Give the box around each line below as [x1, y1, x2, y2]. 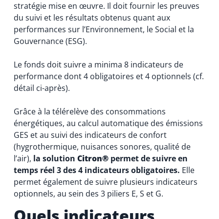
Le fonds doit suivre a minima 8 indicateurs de [13, 59, 183, 70]
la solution [33, 153, 77, 164]
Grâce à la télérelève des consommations [13, 106, 166, 117]
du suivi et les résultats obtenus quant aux [13, 12, 170, 23]
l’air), [13, 153, 33, 164]
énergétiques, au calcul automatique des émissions [13, 117, 203, 129]
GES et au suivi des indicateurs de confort [13, 129, 167, 140]
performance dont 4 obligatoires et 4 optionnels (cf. [13, 70, 204, 82]
